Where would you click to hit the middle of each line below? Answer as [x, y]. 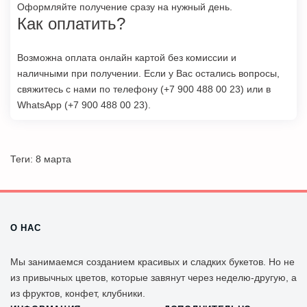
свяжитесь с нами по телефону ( [90, 89]
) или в [256, 89]
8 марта [53, 159]
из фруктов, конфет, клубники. [78, 293]
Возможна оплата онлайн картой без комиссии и [127, 57]
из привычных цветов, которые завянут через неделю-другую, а [153, 277]
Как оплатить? [71, 23]
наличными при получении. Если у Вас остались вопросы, [148, 73]
